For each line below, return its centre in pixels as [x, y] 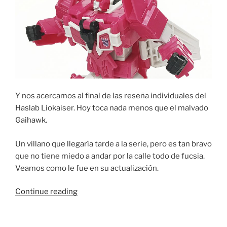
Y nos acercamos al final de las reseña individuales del [111, 96]
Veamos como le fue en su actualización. [87, 168]
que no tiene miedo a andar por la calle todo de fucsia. [110, 156]
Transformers [102, 216]
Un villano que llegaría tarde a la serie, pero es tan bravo [113, 144]
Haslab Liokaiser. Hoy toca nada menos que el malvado [112, 108]
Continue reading [46, 192]
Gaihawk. [31, 120]
